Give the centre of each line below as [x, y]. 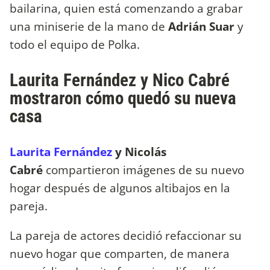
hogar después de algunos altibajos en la [120, 188]
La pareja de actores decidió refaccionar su [126, 236]
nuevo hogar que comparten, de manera [120, 254]
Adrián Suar [201, 27]
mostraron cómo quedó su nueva [123, 99]
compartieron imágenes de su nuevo [145, 170]
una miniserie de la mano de [89, 27]
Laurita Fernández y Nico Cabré [120, 80]
